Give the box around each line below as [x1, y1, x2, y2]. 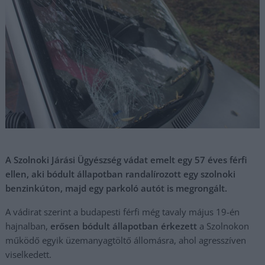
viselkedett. [5, 248, 52, 260]
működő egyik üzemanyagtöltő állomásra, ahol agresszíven [5, 234, 247, 246]
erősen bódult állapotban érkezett [50, 220, 198, 232]
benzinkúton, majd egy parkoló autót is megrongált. [5, 182, 228, 194]
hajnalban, [5, 220, 51, 232]
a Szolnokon [197, 220, 250, 232]
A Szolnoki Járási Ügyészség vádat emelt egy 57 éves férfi [5, 154, 248, 166]
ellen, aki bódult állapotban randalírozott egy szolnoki [5, 168, 236, 180]
